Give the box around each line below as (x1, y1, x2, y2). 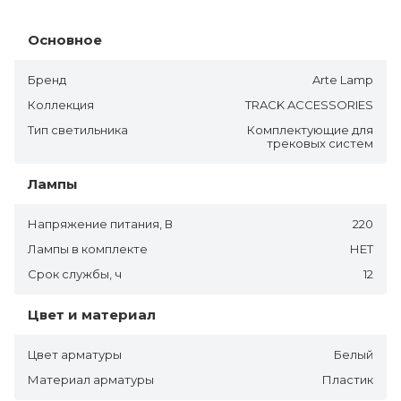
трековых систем (267, 135, 373, 150)
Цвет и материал (28, 305, 156, 323)
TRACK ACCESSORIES (245, 97, 373, 112)
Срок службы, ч (28, 266, 122, 281)
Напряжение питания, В (28, 216, 173, 231)
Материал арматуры (28, 371, 154, 387)
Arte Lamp (312, 72, 373, 87)
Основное (28, 30, 102, 48)
